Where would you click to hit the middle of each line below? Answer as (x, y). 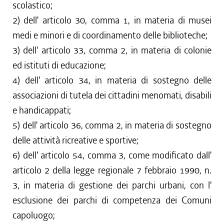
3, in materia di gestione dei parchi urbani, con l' (112, 185)
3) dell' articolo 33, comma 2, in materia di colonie (112, 50)
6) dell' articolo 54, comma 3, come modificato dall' (112, 155)
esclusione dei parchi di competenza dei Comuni (112, 200)
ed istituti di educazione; (59, 65)
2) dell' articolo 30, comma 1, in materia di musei (112, 20)
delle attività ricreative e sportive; (75, 140)
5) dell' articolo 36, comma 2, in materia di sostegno (112, 125)
